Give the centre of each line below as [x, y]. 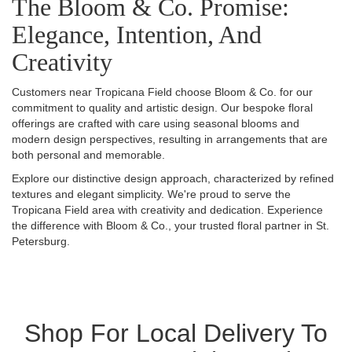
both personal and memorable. [88, 155]
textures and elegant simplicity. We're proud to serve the [151, 194]
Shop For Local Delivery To [176, 333]
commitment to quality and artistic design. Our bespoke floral [162, 108]
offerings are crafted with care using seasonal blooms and [156, 123]
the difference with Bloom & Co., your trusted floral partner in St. [170, 225]
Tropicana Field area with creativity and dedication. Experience [167, 210]
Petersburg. [41, 241]
